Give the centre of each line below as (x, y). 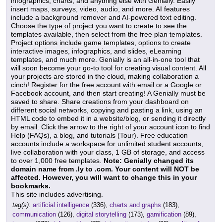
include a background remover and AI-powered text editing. (104, 18)
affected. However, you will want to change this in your (104, 178)
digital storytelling (101, 215)
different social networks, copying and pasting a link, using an (107, 110)
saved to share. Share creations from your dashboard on (100, 102)
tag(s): (22, 205)
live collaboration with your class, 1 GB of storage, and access (108, 152)
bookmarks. (31, 186)
